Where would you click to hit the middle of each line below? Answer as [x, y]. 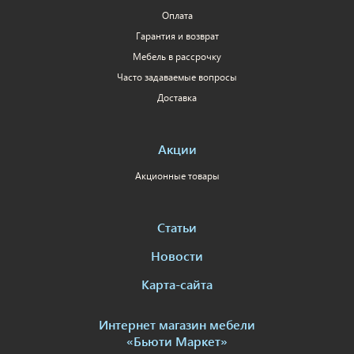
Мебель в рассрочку [177, 56]
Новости [177, 255]
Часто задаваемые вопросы [177, 77]
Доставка [177, 97]
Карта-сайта [177, 284]
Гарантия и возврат [177, 36]
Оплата [177, 15]
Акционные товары [177, 175]
